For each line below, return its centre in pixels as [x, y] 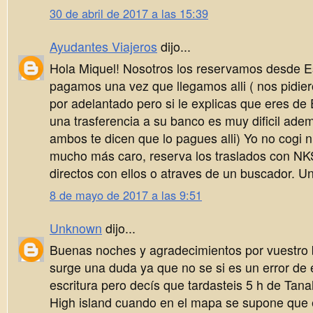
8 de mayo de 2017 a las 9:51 [126, 195]
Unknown [76, 228]
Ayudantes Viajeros [103, 47]
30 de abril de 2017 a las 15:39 [129, 14]
